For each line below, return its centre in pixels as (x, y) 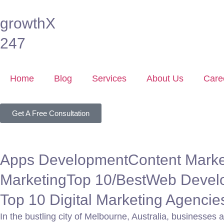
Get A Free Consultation (51, 113)
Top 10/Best (106, 180)
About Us (165, 78)
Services (109, 78)
